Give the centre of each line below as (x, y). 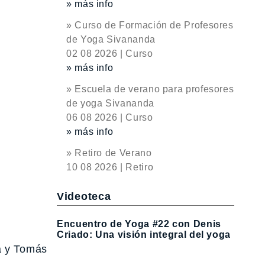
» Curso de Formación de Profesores (150, 25)
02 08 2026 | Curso (110, 54)
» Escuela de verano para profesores (150, 89)
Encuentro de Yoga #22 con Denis (139, 224)
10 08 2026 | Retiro (110, 167)
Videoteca (84, 197)
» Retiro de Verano (109, 153)
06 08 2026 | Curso (110, 117)
